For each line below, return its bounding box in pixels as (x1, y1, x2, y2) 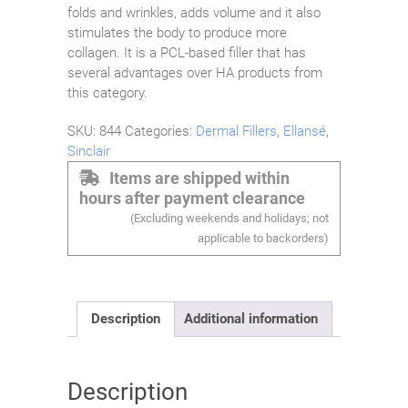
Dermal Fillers (196, 122, 277, 139)
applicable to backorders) (198, 230, 329, 245)
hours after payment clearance (79, 188, 305, 208)
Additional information (184, 311, 318, 328)
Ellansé (283, 122, 326, 139)
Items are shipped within (109, 168, 290, 188)
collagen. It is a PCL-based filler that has (67, 44, 306, 61)
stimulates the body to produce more (67, 24, 287, 41)
